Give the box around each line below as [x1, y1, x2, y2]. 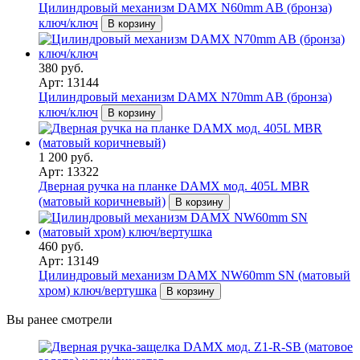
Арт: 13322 [39, 164, 99, 178]
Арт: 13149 [39, 253, 99, 268]
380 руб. [39, 60, 84, 75]
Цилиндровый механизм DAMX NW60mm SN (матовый [39, 268, 350, 282]
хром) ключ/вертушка [39, 283, 157, 297]
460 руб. [39, 239, 84, 253]
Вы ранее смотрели [6, 312, 112, 326]
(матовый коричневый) [39, 194, 166, 208]
